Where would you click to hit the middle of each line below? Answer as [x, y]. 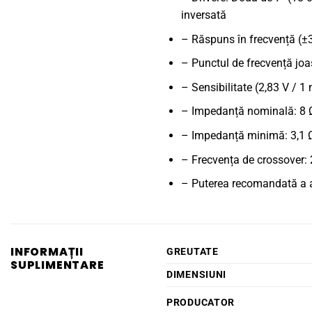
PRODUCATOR [201, 302]
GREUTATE [193, 251]
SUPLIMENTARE [57, 265]
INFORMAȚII [47, 251]
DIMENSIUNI [197, 274]
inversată [203, 15]
